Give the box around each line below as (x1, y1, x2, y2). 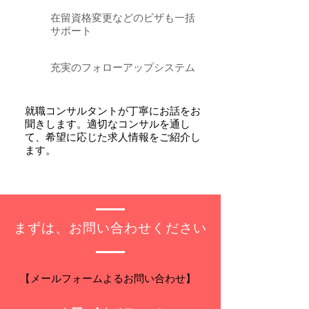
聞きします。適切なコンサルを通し (25, 119, 190, 131)
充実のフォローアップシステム (50, 62, 195, 74)
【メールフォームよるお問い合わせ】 (20, 273, 196, 286)
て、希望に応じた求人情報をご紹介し (25, 132, 201, 144)
